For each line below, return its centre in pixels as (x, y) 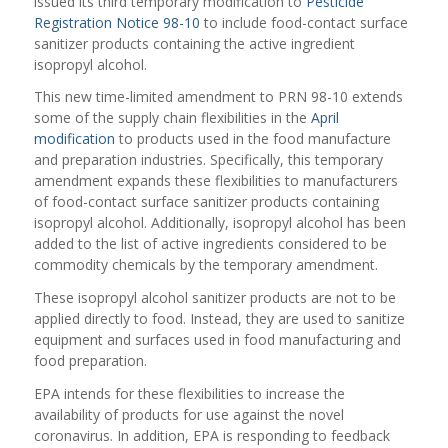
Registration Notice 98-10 (116, 22)
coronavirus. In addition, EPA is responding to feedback (211, 436)
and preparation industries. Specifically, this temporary (208, 160)
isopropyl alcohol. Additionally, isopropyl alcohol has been (219, 223)
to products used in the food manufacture (252, 139)
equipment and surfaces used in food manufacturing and (217, 340)
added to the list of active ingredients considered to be (210, 244)
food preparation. (90, 361)
